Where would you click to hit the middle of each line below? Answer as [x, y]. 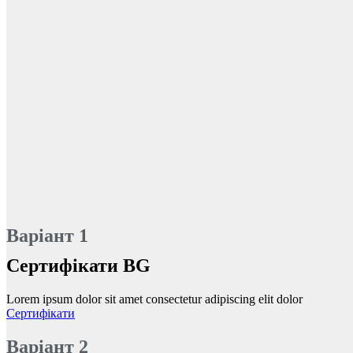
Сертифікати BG [78, 266]
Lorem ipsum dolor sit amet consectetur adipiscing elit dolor [154, 299]
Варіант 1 [47, 236]
